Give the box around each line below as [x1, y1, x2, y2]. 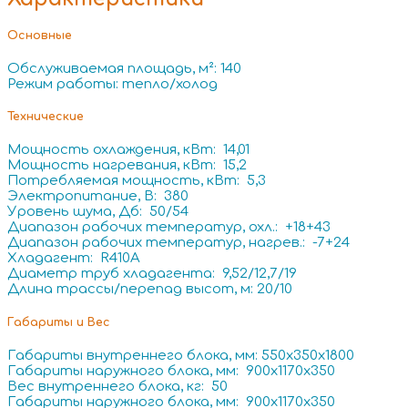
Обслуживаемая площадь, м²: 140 [7, 60, 241, 76]
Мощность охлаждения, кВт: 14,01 [7, 142, 250, 158]
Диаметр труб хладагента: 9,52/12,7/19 [7, 266, 297, 282]
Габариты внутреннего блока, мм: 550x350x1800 [7, 347, 354, 363]
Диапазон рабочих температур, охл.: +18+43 [7, 219, 331, 236]
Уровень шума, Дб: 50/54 [7, 204, 189, 220]
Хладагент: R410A [7, 250, 140, 267]
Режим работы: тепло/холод [7, 76, 218, 92]
